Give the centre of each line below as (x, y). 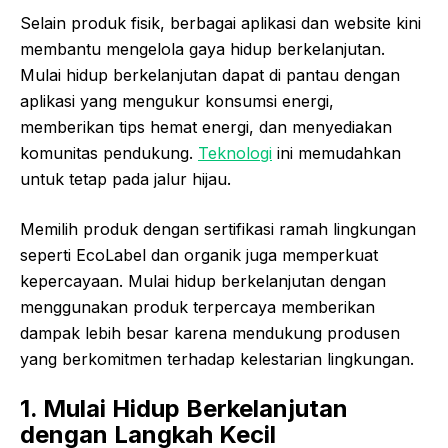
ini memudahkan (336, 153)
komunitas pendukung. (109, 153)
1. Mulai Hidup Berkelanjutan (184, 409)
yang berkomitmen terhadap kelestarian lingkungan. (217, 359)
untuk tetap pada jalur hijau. (125, 179)
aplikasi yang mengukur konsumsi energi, (177, 101)
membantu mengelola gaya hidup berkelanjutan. (202, 49)
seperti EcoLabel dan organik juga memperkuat (199, 255)
